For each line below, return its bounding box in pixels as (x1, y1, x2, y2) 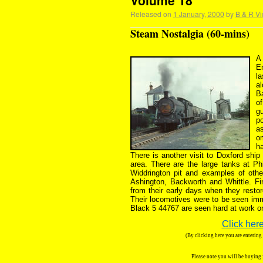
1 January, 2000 (173, 9, 224, 19)
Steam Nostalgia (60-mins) (130, 26, 249, 41)
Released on (130, 9, 171, 19)
